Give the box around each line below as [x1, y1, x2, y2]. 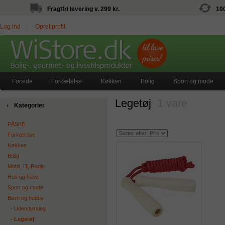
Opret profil [35, 23, 65, 30]
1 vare [157, 97, 187, 109]
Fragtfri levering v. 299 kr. [47, 6, 120, 13]
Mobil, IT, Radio [8, 163, 45, 169]
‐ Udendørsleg [8, 205, 46, 211]
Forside [12, 78, 33, 85]
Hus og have [8, 174, 39, 180]
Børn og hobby [8, 195, 44, 201]
